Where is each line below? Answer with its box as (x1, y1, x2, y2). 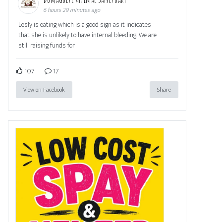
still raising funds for (18, 39, 75, 51)
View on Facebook (23, 84, 65, 95)
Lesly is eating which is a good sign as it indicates (18, 18, 151, 30)
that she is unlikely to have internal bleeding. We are (18, 29, 157, 41)
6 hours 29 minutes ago (43, 4, 100, 15)
